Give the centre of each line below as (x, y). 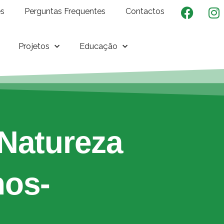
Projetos (34, 46)
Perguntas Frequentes (65, 11)
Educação (99, 46)
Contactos (145, 11)
